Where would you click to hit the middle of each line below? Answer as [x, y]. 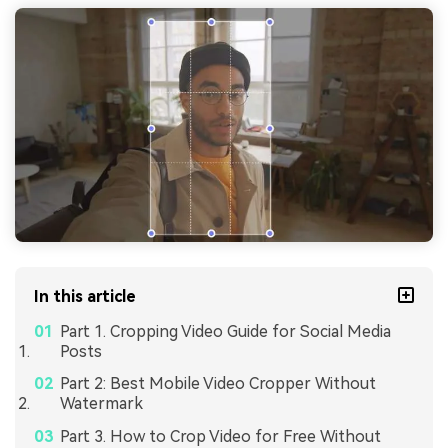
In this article [85, 296]
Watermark [101, 404]
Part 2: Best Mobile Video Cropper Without [217, 384]
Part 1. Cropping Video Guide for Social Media [225, 331]
